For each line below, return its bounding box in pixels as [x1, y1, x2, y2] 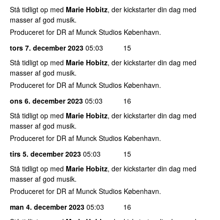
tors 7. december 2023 [10, 42, 83, 53]
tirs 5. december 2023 [10, 148, 81, 159]
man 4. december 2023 [10, 201, 84, 212]
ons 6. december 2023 [10, 95, 83, 106]
